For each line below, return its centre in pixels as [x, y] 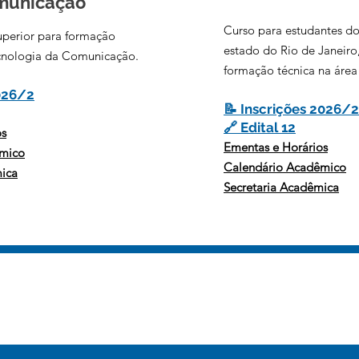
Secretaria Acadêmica [281, 187]
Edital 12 [268, 127]
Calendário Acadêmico [285, 167]
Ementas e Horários [276, 147]
